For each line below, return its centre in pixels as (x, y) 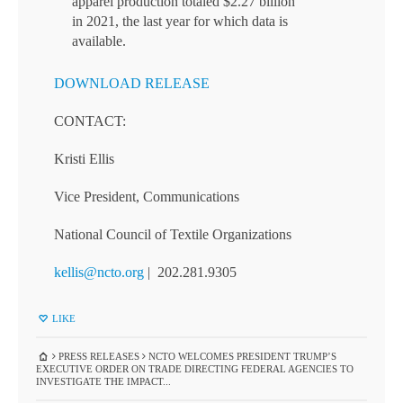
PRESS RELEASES (99, 356)
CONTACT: (90, 121)
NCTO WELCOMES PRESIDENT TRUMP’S (242, 356)
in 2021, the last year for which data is (180, 21)
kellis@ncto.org (99, 272)
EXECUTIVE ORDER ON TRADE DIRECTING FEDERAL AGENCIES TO (195, 369)
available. (99, 41)
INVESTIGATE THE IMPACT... (103, 381)
